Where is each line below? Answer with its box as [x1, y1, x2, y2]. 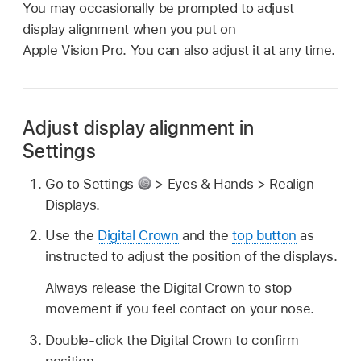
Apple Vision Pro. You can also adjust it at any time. [23, 41, 336, 58]
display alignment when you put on [23, 20, 236, 37]
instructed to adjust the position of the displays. [45, 248, 338, 265]
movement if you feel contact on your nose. [45, 301, 315, 317]
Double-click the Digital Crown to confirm [45, 331, 299, 348]
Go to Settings [45, 175, 138, 192]
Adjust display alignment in [23, 115, 255, 139]
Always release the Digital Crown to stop [45, 280, 292, 297]
